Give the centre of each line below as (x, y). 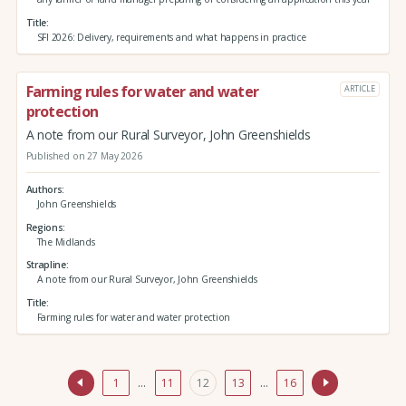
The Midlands (66, 242)
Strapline (46, 265)
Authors (44, 189)
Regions (44, 227)
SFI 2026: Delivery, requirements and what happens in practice (171, 37)
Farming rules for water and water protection (134, 317)
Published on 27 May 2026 (84, 156)
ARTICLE (360, 89)
